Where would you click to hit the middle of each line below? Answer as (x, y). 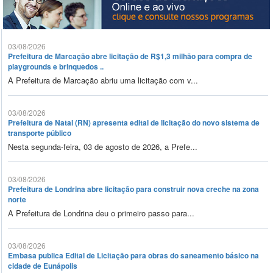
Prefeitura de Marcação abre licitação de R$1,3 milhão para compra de (130, 56)
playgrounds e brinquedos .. (56, 67)
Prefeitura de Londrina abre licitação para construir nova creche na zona (133, 189)
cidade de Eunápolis (43, 266)
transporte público (40, 133)
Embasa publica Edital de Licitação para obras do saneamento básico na (133, 256)
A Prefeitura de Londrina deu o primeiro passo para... (101, 213)
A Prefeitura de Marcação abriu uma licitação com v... (103, 80)
